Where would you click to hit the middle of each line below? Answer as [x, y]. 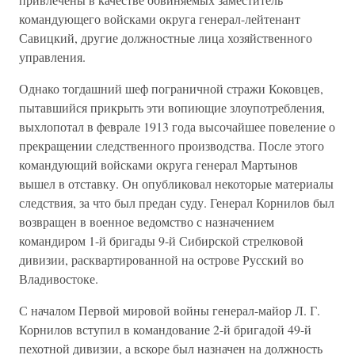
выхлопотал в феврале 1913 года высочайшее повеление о [177, 126]
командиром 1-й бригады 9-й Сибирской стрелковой [161, 240]
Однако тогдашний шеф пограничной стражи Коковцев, [171, 88]
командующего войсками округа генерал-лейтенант [160, 18]
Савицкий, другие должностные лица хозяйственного [166, 37]
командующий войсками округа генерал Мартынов [158, 164]
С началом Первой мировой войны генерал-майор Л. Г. [170, 310]
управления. [52, 56]
